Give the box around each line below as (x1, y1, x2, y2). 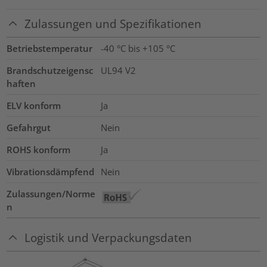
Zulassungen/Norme (7, 187, 96, 200)
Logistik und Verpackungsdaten (24, 230, 193, 246)
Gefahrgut (7, 121, 51, 133)
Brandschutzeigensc (7, 64, 94, 76)
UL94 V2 (100, 64, 136, 76)
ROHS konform (7, 143, 71, 156)
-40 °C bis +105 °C (100, 42, 175, 54)
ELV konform (7, 99, 61, 111)
